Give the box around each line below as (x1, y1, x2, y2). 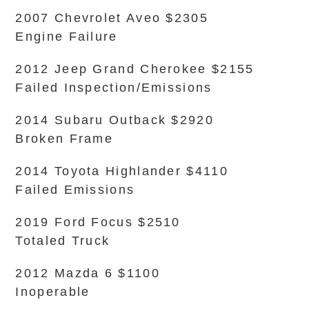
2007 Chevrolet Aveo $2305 (15, 11, 208, 25)
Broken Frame (15, 132, 114, 146)
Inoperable (15, 285, 90, 299)
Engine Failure (15, 30, 118, 43)
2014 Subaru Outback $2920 (15, 113, 214, 127)
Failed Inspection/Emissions (15, 81, 212, 94)
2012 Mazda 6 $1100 (15, 266, 160, 280)
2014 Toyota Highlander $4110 (15, 164, 228, 178)
